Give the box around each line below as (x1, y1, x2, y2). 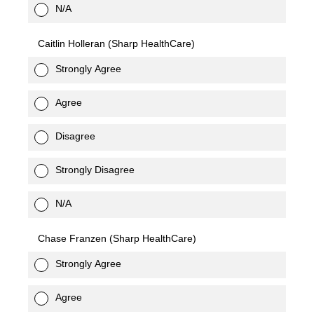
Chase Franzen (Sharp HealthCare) (38, 233, 196, 244)
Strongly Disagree (55, 164, 135, 175)
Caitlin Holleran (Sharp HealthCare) (38, 38, 195, 49)
